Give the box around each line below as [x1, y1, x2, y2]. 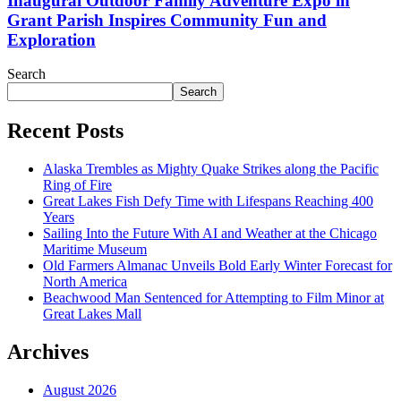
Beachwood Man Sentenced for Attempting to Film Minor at [43, 290, 384, 306]
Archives [7, 340, 89, 364]
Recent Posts [7, 119, 124, 143]
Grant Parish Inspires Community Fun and [7, 10, 327, 30]
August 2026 [43, 382, 116, 398]
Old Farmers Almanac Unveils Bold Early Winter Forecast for [43, 258, 392, 274]
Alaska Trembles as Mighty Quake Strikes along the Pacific [43, 161, 379, 177]
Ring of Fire [43, 177, 112, 193]
